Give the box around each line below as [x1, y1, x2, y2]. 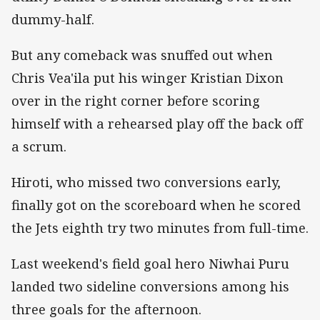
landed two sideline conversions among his [11, 278, 289, 296]
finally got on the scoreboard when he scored [11, 196, 301, 214]
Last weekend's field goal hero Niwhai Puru [11, 255, 289, 273]
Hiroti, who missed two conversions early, [11, 174, 281, 191]
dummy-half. [11, 10, 98, 28]
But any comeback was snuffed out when [11, 46, 273, 64]
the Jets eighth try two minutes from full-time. [11, 219, 309, 237]
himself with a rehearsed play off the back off [11, 114, 303, 132]
